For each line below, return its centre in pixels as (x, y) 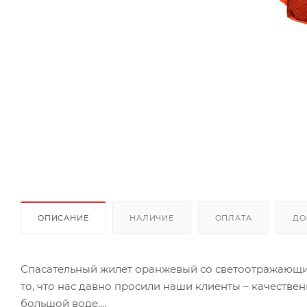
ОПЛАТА (233, 218)
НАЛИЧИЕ (152, 218)
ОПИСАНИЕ (63, 218)
